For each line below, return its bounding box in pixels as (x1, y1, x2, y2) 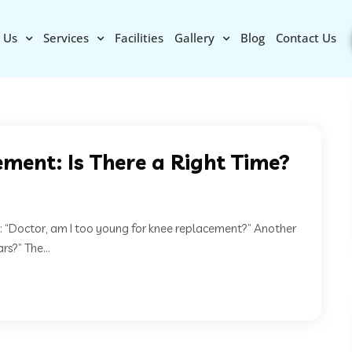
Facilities (114, 30, 163, 46)
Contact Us (275, 30, 336, 46)
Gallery (174, 30, 214, 46)
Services (42, 30, 89, 46)
